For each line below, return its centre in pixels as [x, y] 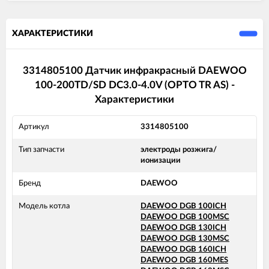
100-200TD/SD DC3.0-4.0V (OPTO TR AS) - [134, 85]
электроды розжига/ [179, 150]
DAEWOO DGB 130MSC [185, 239]
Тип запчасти [41, 150]
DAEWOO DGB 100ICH [183, 207]
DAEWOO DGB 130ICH [183, 228]
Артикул [34, 127]
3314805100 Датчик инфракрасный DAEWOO [134, 70]
